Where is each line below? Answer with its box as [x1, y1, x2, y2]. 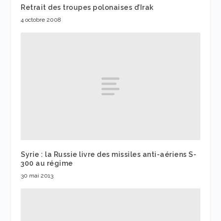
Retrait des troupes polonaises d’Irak [21, 3, 154, 12]
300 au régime [21, 159, 73, 168]
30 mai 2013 [21, 172, 54, 180]
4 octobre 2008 [21, 16, 62, 24]
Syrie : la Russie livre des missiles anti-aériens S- [21, 150, 197, 159]
